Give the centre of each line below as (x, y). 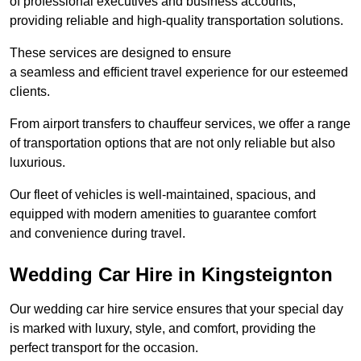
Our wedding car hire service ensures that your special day (176, 309)
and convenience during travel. (98, 233)
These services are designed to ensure (120, 52)
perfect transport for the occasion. (104, 347)
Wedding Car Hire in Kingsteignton (171, 274)
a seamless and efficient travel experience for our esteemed (179, 72)
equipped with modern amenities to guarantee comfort (163, 214)
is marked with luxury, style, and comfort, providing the (163, 328)
